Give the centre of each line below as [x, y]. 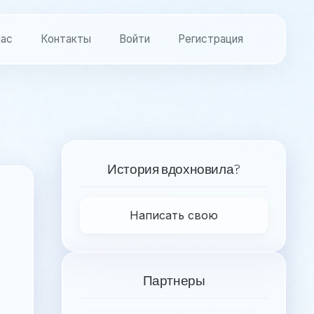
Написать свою [174, 215]
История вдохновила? [174, 169]
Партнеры [174, 280]
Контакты [66, 39]
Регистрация [211, 39]
